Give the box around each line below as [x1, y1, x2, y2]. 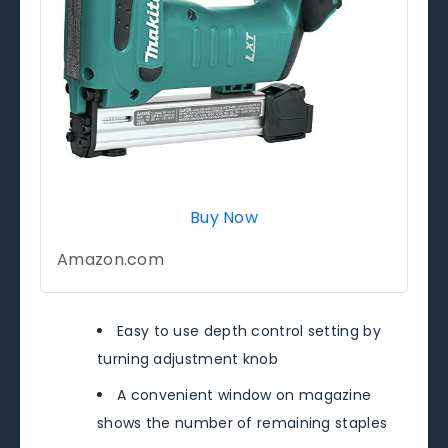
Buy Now [189, 206, 259, 230]
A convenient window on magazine [117, 385, 372, 406]
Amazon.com [57, 248, 164, 272]
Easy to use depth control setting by [117, 321, 381, 342]
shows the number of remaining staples [97, 413, 388, 434]
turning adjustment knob [97, 349, 278, 370]
